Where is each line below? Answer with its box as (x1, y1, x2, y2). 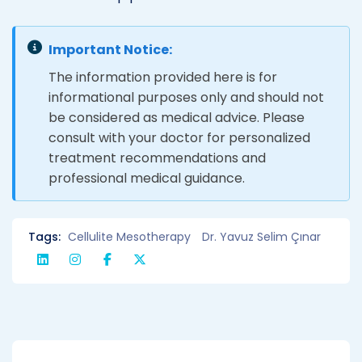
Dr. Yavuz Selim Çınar (202, 228, 321, 245)
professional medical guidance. (48, 168, 245, 187)
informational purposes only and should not (48, 87, 324, 107)
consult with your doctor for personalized (48, 128, 310, 147)
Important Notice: (48, 40, 172, 59)
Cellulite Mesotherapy (68, 228, 191, 245)
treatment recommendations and (48, 148, 266, 167)
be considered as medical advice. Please (48, 107, 305, 127)
